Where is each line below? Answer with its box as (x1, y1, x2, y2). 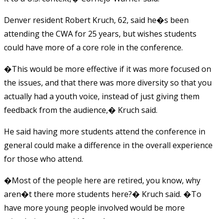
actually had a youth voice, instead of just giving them (4, 90, 199, 102)
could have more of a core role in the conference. (4, 42, 183, 53)
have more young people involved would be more (4, 202, 185, 213)
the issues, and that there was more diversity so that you (4, 77, 212, 88)
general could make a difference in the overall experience (4, 139, 213, 151)
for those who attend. (4, 153, 83, 164)
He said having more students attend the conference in (4, 126, 205, 137)
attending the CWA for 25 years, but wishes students (4, 28, 197, 39)
